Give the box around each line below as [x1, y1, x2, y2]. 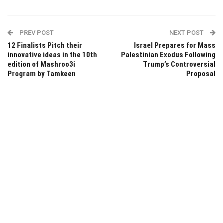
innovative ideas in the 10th [7, 50, 97, 59]
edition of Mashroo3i [7, 59, 75, 69]
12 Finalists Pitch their [7, 40, 82, 50]
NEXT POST [169, 28, 205, 36]
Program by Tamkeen [7, 69, 76, 78]
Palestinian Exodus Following [121, 50, 216, 59]
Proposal [186, 69, 216, 78]
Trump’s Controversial [143, 59, 216, 69]
